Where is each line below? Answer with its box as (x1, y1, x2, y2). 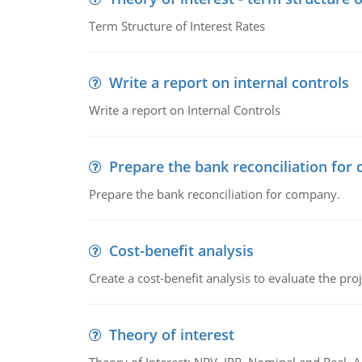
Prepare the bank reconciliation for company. (88, 186, 340, 202)
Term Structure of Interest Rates (88, 18, 265, 34)
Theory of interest (108, 325, 234, 344)
